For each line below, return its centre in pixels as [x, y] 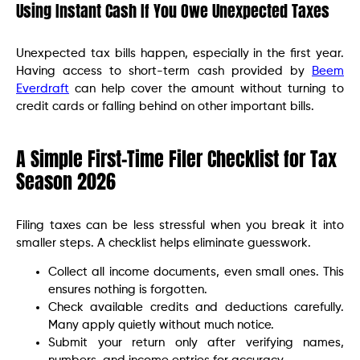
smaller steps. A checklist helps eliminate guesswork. [164, 243]
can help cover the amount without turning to [207, 88]
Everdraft [43, 88]
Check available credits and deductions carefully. [196, 308]
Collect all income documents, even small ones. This [196, 272]
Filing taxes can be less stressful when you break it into [180, 225]
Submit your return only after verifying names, [196, 343]
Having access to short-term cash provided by [164, 71]
